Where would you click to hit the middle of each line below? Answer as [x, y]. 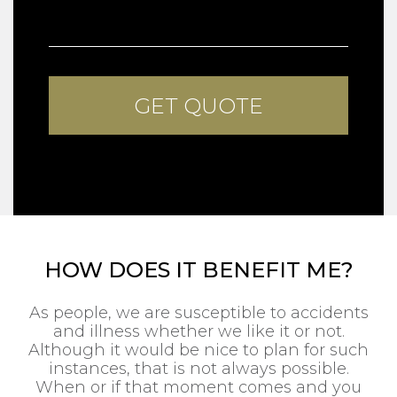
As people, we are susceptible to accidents [198, 312]
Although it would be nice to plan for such [198, 350]
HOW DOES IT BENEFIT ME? [198, 269]
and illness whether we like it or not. [198, 331]
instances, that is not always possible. [198, 368]
